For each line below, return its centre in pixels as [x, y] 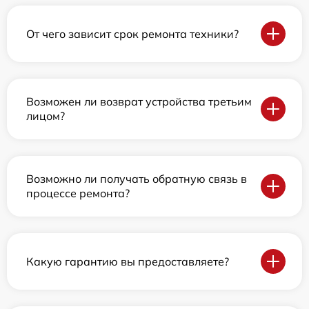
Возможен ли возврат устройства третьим [139, 101]
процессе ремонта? [78, 193]
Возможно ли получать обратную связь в [137, 179]
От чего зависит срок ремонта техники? [132, 33]
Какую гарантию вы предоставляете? [128, 261]
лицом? [46, 116]
